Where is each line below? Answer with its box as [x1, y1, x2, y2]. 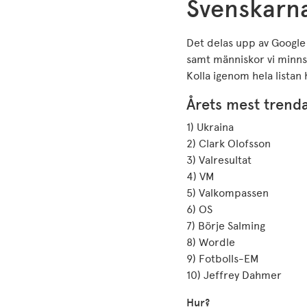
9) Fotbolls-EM [186, 252, 259, 265]
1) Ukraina [186, 121, 234, 134]
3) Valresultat [186, 153, 251, 167]
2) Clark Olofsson [186, 137, 271, 150]
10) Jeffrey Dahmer [186, 269, 282, 282]
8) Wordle [186, 236, 235, 249]
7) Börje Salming [186, 219, 265, 232]
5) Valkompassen [186, 186, 269, 199]
